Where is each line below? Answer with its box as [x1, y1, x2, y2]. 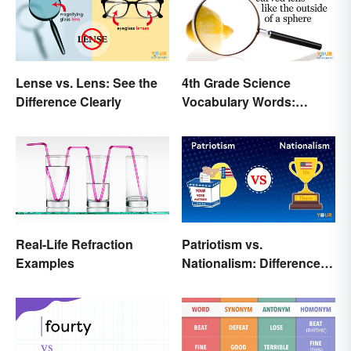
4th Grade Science [182, 73, 291, 92]
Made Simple [182, 273, 258, 291]
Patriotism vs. [182, 235, 262, 254]
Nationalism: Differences [182, 254, 327, 273]
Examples [16, 254, 74, 273]
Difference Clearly [16, 92, 121, 110]
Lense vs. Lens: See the [16, 73, 157, 92]
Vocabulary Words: [182, 92, 295, 110]
